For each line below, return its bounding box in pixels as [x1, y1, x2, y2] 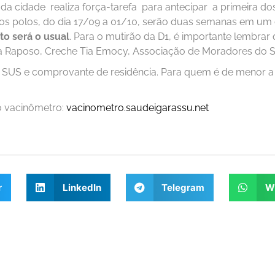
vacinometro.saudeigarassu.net [66, 102, 209, 114]
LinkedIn [62, 181, 101, 193]
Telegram [161, 181, 205, 193]
